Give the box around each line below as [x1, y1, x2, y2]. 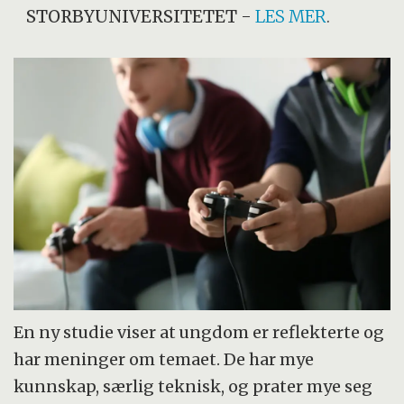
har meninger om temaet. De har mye [14, 349, 315, 371]
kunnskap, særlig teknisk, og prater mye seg [14, 376, 373, 398]
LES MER [255, 5, 327, 27]
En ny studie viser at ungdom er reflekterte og [14, 322, 385, 344]
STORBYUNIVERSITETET [26, 5, 238, 27]
